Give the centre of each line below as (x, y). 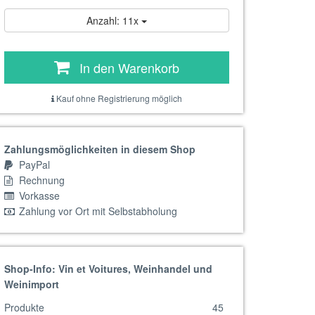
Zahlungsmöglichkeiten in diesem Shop (100, 149)
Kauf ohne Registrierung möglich (118, 98)
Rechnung (40, 180)
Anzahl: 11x (114, 20)
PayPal (33, 165)
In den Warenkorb (129, 67)
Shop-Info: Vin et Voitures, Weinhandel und (108, 269)
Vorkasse (38, 195)
